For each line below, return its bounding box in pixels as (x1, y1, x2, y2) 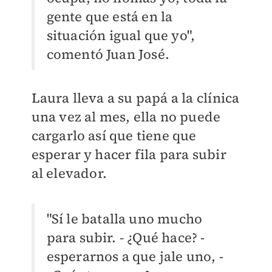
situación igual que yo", (46, 26, 195, 45)
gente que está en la (46, 7, 173, 26)
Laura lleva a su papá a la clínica (31, 89, 240, 107)
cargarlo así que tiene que (31, 126, 197, 145)
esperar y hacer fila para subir (31, 145, 226, 164)
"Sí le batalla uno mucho (46, 209, 203, 228)
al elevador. (31, 164, 107, 183)
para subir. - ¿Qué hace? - (46, 228, 205, 247)
